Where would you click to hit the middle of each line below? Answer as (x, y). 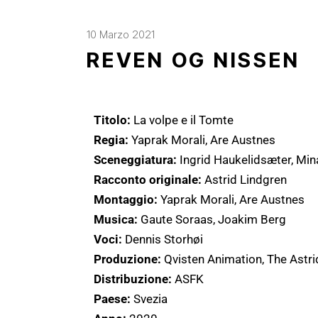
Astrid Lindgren (246, 179)
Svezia (150, 298)
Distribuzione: (134, 279)
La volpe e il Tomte (182, 120)
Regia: (113, 139)
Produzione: (129, 259)
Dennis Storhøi (164, 239)
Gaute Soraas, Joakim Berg (213, 219)
